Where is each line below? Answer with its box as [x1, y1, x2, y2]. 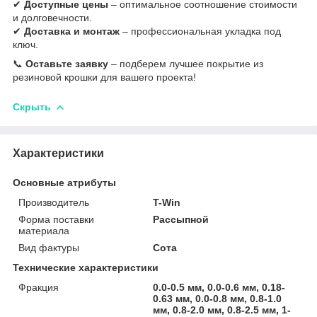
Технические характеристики [13, 261, 158, 273]
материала [18, 224, 69, 236]
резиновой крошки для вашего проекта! [13, 71, 196, 83]
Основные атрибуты [13, 176, 116, 188]
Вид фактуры [18, 241, 79, 253]
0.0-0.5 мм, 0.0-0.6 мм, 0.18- [153, 281, 286, 293]
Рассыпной [153, 213, 209, 225]
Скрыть [13, 100, 51, 113]
